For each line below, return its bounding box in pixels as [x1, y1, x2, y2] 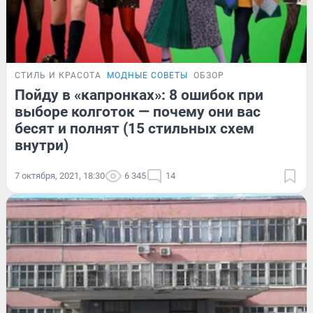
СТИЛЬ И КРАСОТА [15, 70, 101, 80]
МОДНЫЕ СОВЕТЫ [107, 70, 188, 80]
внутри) [15, 136, 68, 154]
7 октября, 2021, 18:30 [15, 170, 105, 181]
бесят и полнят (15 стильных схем [15, 119, 254, 137]
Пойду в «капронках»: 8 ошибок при [15, 86, 263, 103]
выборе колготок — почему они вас [15, 103, 261, 120]
